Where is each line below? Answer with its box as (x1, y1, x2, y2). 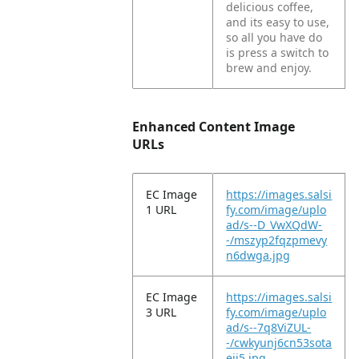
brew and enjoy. (226, 60, 313, 75)
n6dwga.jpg (226, 248, 291, 263)
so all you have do (226, 30, 323, 45)
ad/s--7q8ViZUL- (226, 320, 312, 335)
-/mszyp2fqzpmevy (226, 232, 328, 248)
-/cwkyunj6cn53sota (226, 335, 333, 350)
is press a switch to (226, 45, 329, 60)
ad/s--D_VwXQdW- (226, 217, 323, 232)
